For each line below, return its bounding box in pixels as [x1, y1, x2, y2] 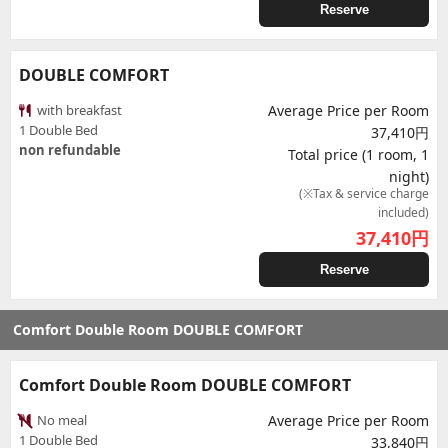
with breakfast [34, 101, 122, 119]
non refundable [19, 141, 121, 159]
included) [378, 204, 429, 221]
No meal [34, 411, 87, 429]
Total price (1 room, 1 [288, 145, 429, 164]
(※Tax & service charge [299, 185, 429, 202]
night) [389, 167, 429, 186]
